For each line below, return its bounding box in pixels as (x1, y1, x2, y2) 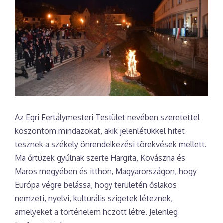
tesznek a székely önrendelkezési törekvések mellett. (15, 139, 207, 149)
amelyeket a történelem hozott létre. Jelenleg (15, 206, 178, 217)
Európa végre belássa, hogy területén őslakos (15, 179, 177, 190)
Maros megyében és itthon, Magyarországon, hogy (15, 166, 197, 176)
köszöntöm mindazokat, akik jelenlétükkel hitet (15, 125, 185, 136)
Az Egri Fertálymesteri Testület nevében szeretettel (15, 112, 200, 122)
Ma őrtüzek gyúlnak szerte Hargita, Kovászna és (15, 152, 185, 163)
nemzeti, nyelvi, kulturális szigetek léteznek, (15, 193, 173, 203)
